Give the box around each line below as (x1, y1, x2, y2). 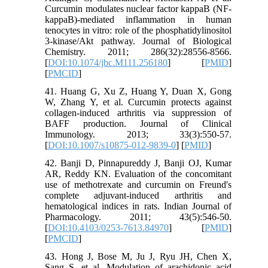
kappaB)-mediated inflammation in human (45, 14, 232, 25)
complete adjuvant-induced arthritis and (45, 190, 232, 200)
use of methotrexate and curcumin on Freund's (45, 179, 232, 190)
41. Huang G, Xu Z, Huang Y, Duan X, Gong (45, 86, 232, 96)
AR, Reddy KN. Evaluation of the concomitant (45, 168, 232, 179)
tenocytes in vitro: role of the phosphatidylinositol (45, 25, 232, 35)
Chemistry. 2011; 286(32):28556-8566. (45, 46, 232, 57)
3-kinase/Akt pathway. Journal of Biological (45, 35, 232, 46)
